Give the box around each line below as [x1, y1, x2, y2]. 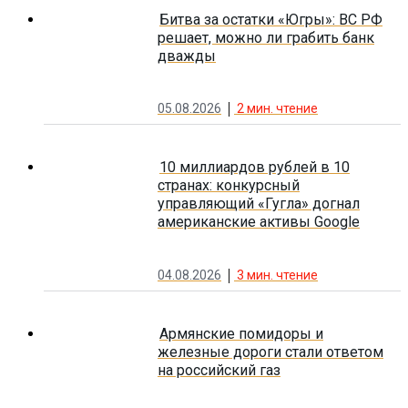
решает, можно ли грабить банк [158, 28, 374, 46]
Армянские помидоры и [159, 324, 323, 342]
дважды [158, 46, 216, 65]
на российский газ [158, 361, 280, 379]
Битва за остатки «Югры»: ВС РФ [159, 10, 382, 28]
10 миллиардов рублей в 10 [159, 158, 350, 177]
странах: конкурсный [158, 177, 300, 195]
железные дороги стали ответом [158, 342, 383, 361]
